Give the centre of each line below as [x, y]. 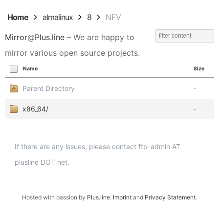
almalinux [58, 17]
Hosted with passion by [55, 197]
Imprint [122, 197]
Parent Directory [49, 88]
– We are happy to [99, 37]
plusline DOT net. [42, 162]
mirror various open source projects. [72, 53]
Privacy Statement [170, 197]
